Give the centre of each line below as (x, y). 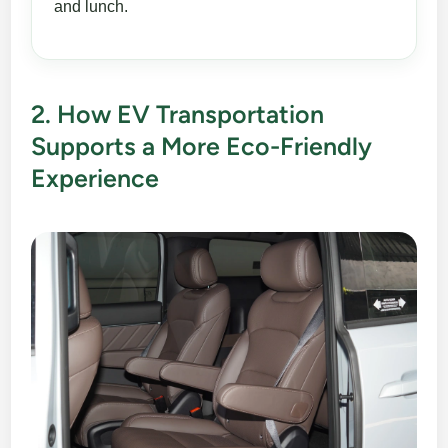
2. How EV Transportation (178, 114)
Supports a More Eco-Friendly (202, 146)
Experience (95, 178)
